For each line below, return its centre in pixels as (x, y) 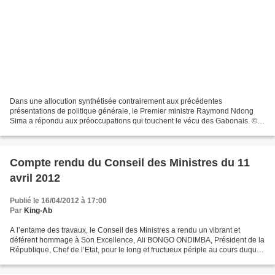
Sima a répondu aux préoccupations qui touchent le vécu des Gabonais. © (134, 121)
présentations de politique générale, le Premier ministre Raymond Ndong (132, 111)
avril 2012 (35, 178)
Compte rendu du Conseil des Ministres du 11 (130, 162)
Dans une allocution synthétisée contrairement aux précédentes (116, 101)
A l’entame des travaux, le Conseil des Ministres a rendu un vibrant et (125, 230)
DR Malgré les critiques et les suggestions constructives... (105, 130)
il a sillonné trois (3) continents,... (64, 259)
